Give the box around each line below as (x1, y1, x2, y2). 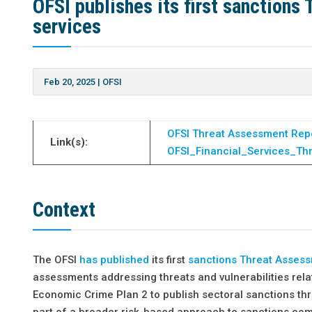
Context (33, 197, 96, 221)
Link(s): (50, 135, 88, 148)
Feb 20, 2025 (44, 76, 96, 87)
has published (79, 253, 150, 266)
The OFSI (33, 253, 80, 266)
